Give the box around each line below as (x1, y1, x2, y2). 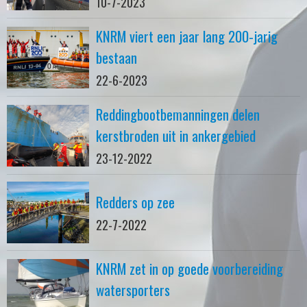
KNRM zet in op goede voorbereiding (96, 258, 283, 279)
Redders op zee (96, 191, 175, 212)
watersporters (96, 279, 173, 300)
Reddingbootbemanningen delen (96, 103, 260, 125)
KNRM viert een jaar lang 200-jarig (96, 25, 278, 47)
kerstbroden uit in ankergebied (96, 125, 259, 146)
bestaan (96, 47, 140, 68)
